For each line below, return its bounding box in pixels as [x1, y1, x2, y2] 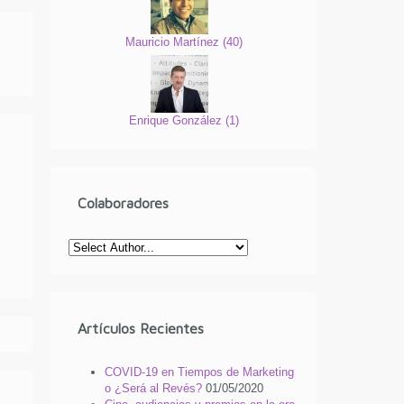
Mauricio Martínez [124, 34, 223, 49]
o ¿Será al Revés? [105, 381, 203, 396]
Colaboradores [78, 195, 170, 212]
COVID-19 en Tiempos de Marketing [105, 365, 295, 380]
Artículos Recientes [78, 320, 205, 337]
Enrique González [128, 113, 225, 127]
